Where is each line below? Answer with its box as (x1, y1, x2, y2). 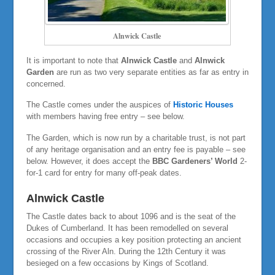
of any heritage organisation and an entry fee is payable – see (26, 144, 246, 154)
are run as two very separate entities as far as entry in (53, 67, 249, 77)
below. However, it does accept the (26, 156, 152, 166)
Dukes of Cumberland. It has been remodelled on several (26, 223, 228, 233)
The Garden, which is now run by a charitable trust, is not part (26, 133, 246, 142)
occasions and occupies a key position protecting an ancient (26, 234, 241, 244)
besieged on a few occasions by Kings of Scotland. (26, 258, 209, 268)
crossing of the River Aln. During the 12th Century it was (26, 246, 226, 256)
